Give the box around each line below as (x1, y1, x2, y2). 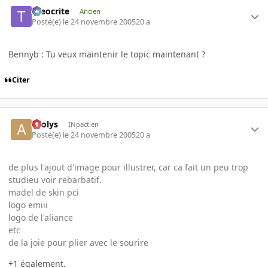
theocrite (32, 5, 70, 17)
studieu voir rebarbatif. (8, 173, 102, 185)
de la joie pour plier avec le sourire (8, 236, 148, 248)
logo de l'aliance (8, 211, 73, 223)
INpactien (68, 119, 99, 129)
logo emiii (8, 199, 48, 211)
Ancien (79, 6, 100, 16)
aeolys (32, 118, 59, 130)
